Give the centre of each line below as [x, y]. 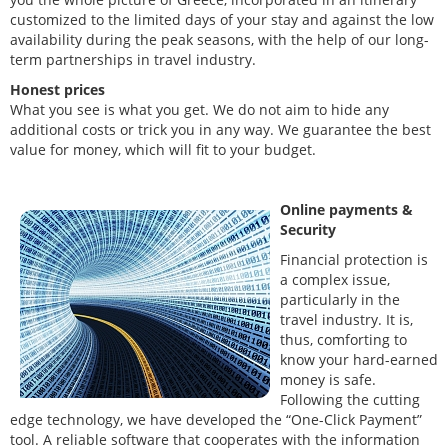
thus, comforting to [343, 340]
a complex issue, [335, 280]
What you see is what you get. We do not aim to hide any [199, 110]
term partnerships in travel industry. [133, 60]
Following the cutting [350, 400]
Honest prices [57, 90]
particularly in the [340, 300]
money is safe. [328, 380]
